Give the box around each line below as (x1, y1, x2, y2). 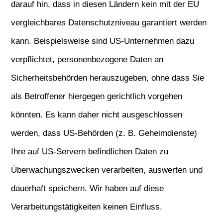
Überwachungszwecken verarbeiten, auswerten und (11, 165, 203, 175)
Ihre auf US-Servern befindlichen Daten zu (11, 147, 169, 156)
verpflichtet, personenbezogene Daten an (11, 55, 164, 64)
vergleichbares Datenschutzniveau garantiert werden (11, 18, 207, 27)
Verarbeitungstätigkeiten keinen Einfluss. (11, 202, 163, 212)
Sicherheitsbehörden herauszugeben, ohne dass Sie (11, 73, 205, 83)
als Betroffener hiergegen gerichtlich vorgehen (11, 92, 183, 101)
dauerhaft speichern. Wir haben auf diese (11, 184, 164, 193)
